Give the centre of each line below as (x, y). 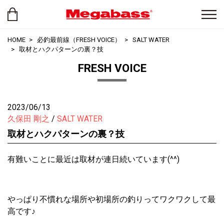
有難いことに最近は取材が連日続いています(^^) (93, 159)
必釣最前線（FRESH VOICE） (79, 40)
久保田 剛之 (28, 119)
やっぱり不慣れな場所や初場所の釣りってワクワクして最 (111, 199)
